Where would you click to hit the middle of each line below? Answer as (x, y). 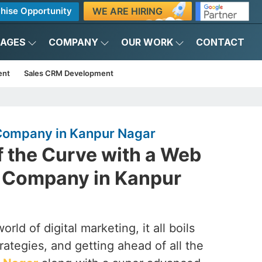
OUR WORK (147, 42)
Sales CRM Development (69, 73)
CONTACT (220, 42)
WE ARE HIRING (127, 11)
